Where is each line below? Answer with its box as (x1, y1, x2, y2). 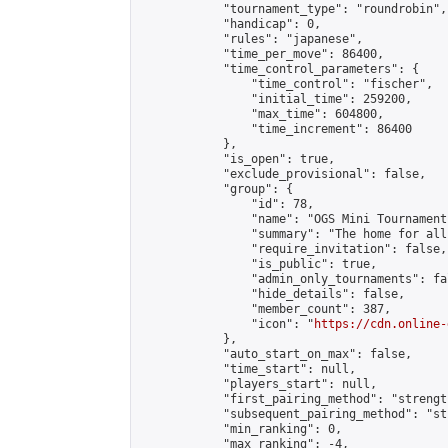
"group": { (139, 182, 293, 196)
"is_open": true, (139, 152, 335, 166)
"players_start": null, (139, 377, 377, 391)
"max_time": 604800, (139, 107, 384, 121)
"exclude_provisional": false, (139, 167, 426, 181)
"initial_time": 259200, (139, 92, 412, 106)
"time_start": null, (139, 362, 356, 376)
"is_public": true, (139, 257, 377, 271)
